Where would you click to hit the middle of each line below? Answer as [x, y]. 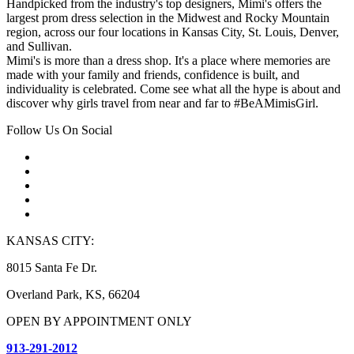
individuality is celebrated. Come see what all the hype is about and [173, 89]
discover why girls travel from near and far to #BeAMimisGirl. [162, 104]
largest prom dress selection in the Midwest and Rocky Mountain [168, 18]
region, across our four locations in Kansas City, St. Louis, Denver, [173, 32]
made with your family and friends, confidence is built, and [153, 75]
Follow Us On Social [59, 130]
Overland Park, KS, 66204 [73, 295]
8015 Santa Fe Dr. [52, 268]
